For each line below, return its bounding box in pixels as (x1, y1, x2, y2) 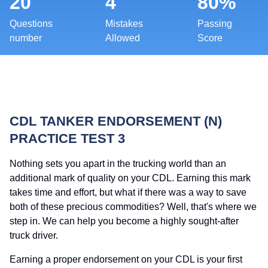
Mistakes (105, 19, 143, 29)
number (10, 33, 42, 43)
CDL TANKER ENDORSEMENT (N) (10, 114, 222, 129)
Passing (197, 19, 232, 29)
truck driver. (10, 230, 58, 240)
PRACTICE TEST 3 (10, 131, 125, 146)
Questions (10, 19, 53, 29)
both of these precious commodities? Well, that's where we (10, 202, 257, 212)
